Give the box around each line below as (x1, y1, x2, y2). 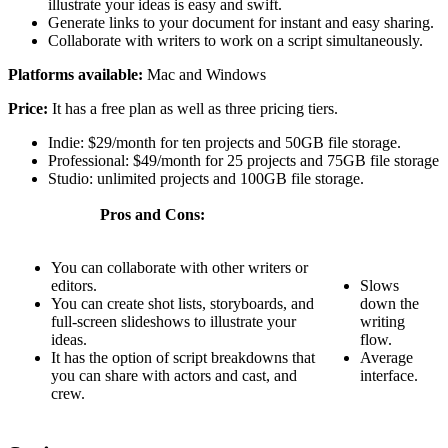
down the (360, 294, 419, 312)
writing (360, 312, 405, 330)
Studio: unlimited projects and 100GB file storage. (48, 169, 364, 187)
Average (360, 348, 413, 366)
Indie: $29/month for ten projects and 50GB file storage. (48, 133, 401, 151)
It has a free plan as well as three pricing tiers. (52, 99, 338, 117)
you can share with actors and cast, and (51, 366, 297, 384)
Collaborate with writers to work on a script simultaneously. (48, 31, 423, 49)
